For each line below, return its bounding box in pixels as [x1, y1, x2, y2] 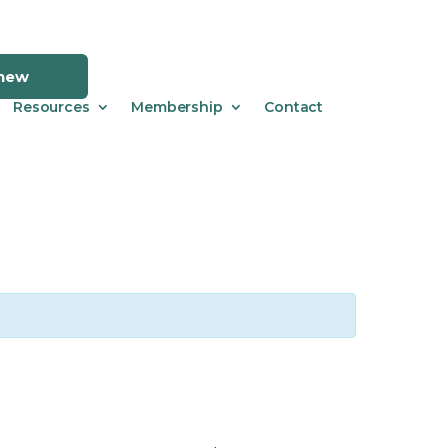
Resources [13, 97, 90, 116]
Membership [131, 97, 223, 116]
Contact [264, 97, 323, 116]
